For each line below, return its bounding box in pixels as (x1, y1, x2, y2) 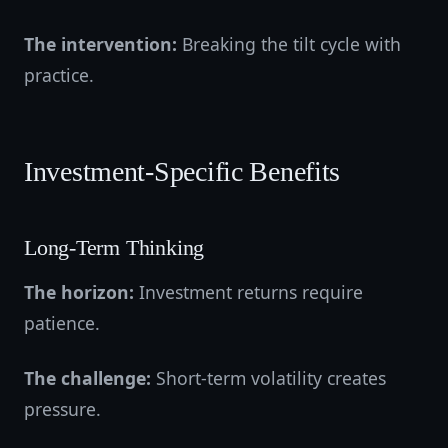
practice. (24, 63, 94, 87)
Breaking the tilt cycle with (177, 32, 401, 56)
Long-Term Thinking (24, 236, 205, 260)
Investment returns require (134, 280, 363, 304)
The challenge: (24, 366, 151, 390)
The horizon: (24, 280, 134, 304)
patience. (24, 311, 100, 335)
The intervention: (24, 32, 177, 56)
